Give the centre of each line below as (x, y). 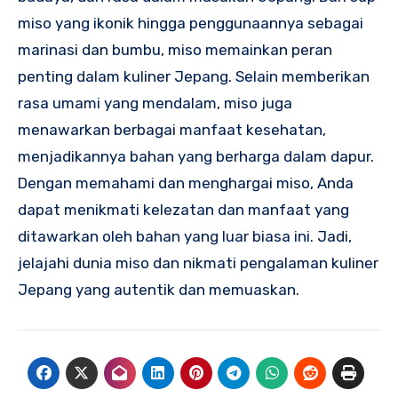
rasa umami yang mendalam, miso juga (155, 103)
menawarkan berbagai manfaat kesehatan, (172, 129)
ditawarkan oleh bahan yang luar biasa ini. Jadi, (185, 236)
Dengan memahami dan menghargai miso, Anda (186, 183)
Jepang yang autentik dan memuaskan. (159, 289)
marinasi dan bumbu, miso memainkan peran (175, 49)
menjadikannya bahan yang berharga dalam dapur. (196, 156)
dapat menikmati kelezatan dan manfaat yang (183, 209)
